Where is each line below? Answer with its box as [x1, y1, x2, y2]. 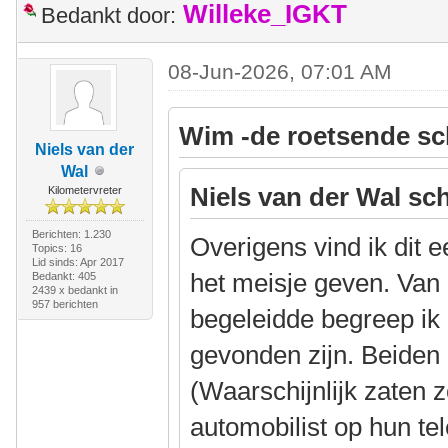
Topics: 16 [31, 241, 82, 254]
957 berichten [31, 297, 98, 310]
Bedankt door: [41, 2, 176, 28]
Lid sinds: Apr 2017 [31, 255, 124, 268]
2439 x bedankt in [31, 283, 118, 296]
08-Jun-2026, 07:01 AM [168, 59, 393, 83]
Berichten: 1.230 [31, 227, 111, 240]
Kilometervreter [47, 183, 122, 196]
